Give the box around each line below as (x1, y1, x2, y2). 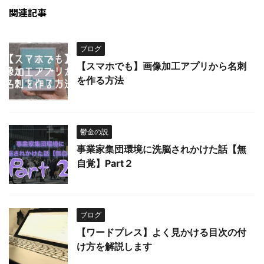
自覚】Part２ (77, 157, 133, 169)
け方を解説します (77, 240, 152, 252)
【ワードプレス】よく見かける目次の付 (77, 226, 246, 238)
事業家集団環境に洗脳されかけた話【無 (77, 143, 246, 155)
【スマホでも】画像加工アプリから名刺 (77, 60, 246, 72)
